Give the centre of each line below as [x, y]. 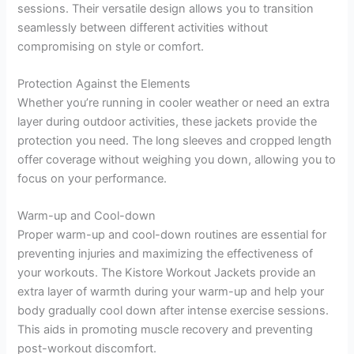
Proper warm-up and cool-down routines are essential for [172, 235]
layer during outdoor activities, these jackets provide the [168, 121]
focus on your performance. [92, 178]
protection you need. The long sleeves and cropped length [175, 140]
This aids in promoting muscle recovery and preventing [166, 330]
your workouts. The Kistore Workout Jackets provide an [167, 273]
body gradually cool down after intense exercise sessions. [173, 311]
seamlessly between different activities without [143, 27]
